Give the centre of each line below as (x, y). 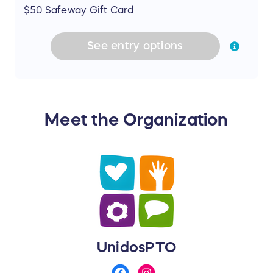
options (161, 46)
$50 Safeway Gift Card (79, 9)
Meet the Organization (136, 119)
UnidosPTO (136, 247)
